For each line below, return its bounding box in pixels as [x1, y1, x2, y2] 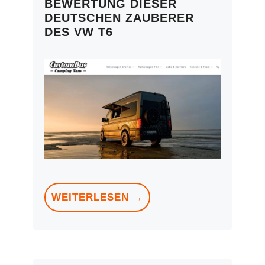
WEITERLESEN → [51, 192, 143, 203]
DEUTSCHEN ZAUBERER [44, 11, 194, 25]
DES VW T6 [44, 25, 113, 39]
